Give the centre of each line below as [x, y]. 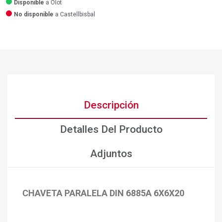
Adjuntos [111, 154]
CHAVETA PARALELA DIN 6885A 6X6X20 [103, 193]
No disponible [34, 15]
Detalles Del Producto [111, 130]
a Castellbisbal [74, 15]
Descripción [111, 105]
